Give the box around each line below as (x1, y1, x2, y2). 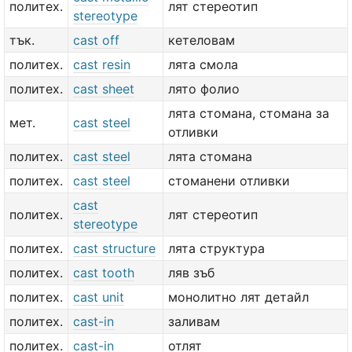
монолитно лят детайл (168, 289, 309, 305)
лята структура (168, 240, 265, 256)
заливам (168, 313, 220, 329)
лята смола (168, 57, 238, 72)
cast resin (73, 57, 130, 72)
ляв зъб (168, 265, 214, 280)
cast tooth (73, 265, 134, 280)
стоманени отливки (168, 173, 290, 189)
